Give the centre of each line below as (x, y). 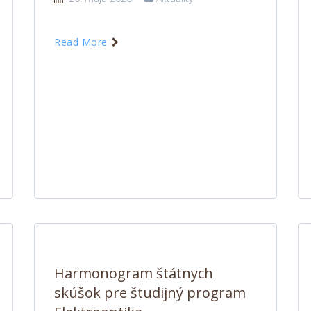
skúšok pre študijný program (150, 293)
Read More (82, 42)
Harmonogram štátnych (134, 273)
